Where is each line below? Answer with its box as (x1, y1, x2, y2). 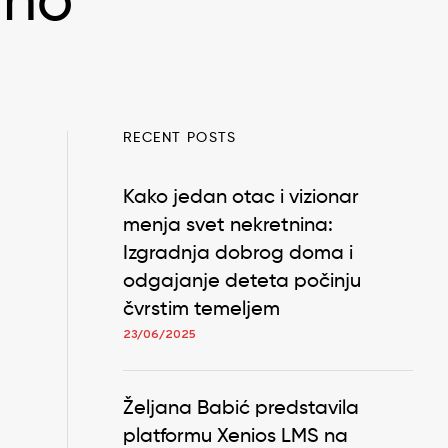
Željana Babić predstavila (123, 399, 359, 420)
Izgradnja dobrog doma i (123, 244, 353, 265)
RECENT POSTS (123, 131, 237, 146)
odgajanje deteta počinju (123, 272, 361, 293)
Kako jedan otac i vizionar (123, 188, 359, 209)
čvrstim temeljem (123, 300, 280, 321)
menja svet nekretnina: (123, 216, 333, 237)
